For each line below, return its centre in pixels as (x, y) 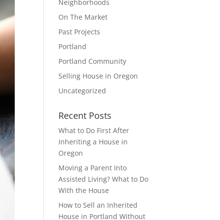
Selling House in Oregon (98, 76)
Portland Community (93, 61)
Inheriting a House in (93, 142)
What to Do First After (94, 130)
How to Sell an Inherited (98, 205)
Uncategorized (82, 91)
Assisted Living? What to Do (104, 179)
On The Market (83, 17)
